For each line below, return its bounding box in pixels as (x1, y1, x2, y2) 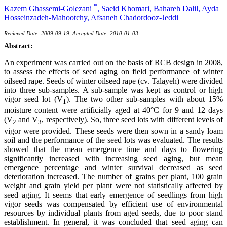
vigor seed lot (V (4, 95, 63, 104)
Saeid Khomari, (101, 4, 154, 13)
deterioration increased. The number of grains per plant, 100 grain (4, 172, 223, 181)
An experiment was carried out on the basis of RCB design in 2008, (4, 58, 223, 67)
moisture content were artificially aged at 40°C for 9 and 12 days (4, 106, 223, 115)
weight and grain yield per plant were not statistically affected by (4, 181, 223, 190)
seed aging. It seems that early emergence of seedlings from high (4, 190, 223, 199)
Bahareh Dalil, (154, 4, 202, 13)
